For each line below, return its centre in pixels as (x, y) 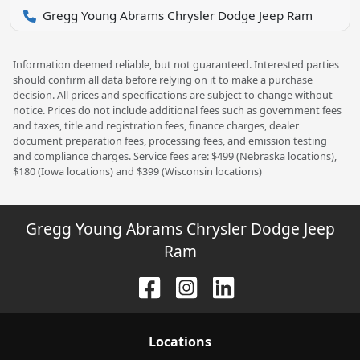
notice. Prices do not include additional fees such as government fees (177, 110)
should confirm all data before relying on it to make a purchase (163, 79)
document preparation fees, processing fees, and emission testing (170, 140)
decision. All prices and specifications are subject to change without (173, 94)
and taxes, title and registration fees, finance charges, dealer (156, 125)
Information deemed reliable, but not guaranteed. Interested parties (176, 64)
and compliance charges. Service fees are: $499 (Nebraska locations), (175, 155)
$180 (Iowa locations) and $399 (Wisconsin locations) (137, 171)
